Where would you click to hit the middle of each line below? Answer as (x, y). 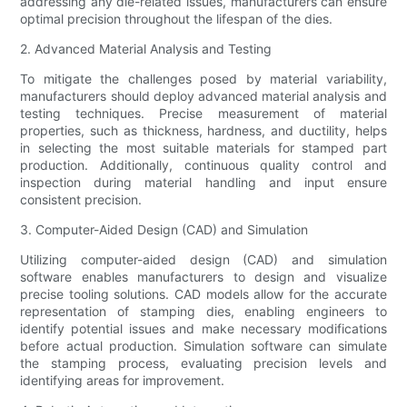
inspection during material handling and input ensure (203, 183)
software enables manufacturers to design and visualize (203, 277)
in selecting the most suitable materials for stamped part (203, 148)
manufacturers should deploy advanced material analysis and (203, 96)
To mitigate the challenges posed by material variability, (203, 79)
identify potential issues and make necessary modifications (203, 329)
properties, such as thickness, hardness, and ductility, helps (203, 131)
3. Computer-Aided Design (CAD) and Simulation (164, 230)
